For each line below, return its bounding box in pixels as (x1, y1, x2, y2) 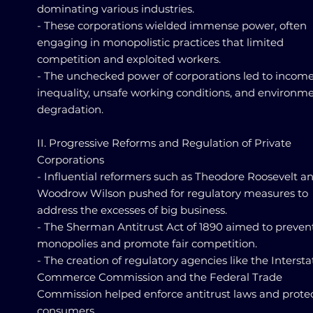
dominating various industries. (37, 2, 194, 15)
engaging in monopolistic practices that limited (37, 36, 284, 49)
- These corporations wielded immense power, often (37, 19, 307, 32)
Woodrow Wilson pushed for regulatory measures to (37, 187, 308, 200)
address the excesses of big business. (37, 203, 227, 217)
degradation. (37, 103, 103, 116)
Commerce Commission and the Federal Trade (37, 270, 282, 284)
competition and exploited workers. (37, 52, 221, 66)
